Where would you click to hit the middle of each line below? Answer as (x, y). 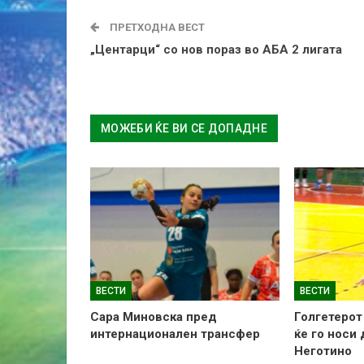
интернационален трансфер (175, 334)
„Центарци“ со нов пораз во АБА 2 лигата (216, 49)
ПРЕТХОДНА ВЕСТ (156, 27)
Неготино (323, 351)
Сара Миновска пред (154, 316)
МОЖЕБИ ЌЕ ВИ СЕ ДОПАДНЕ (184, 128)
